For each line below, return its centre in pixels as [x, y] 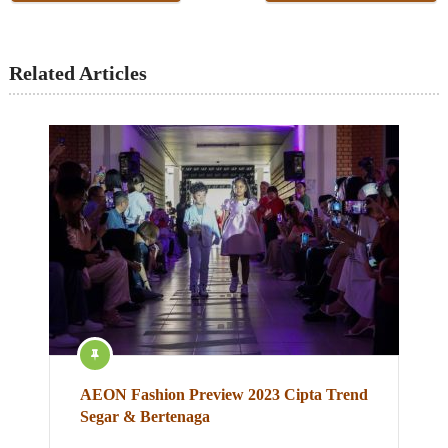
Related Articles [77, 72]
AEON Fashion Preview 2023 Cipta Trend [224, 394]
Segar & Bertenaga [145, 416]
